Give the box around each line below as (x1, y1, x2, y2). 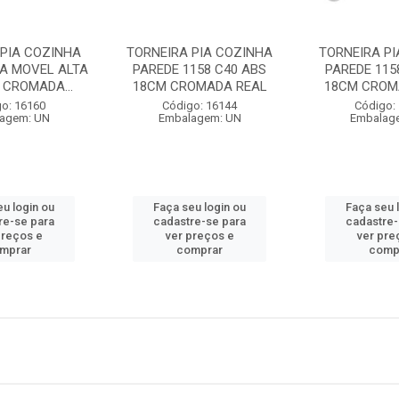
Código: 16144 (162, 99, 238, 112)
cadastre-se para (153, 215, 247, 228)
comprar (176, 243, 224, 256)
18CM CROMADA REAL (132, 78, 267, 94)
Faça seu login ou (153, 200, 247, 214)
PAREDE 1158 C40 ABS (133, 61, 267, 77)
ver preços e (165, 229, 234, 242)
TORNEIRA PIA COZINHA (126, 45, 273, 61)
